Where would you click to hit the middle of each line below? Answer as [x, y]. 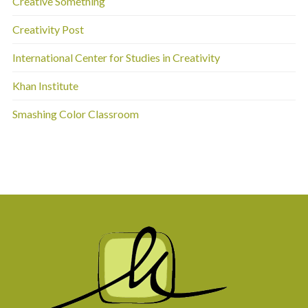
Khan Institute [45, 85]
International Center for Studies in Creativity [116, 57]
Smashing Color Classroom [75, 113]
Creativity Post [48, 29]
